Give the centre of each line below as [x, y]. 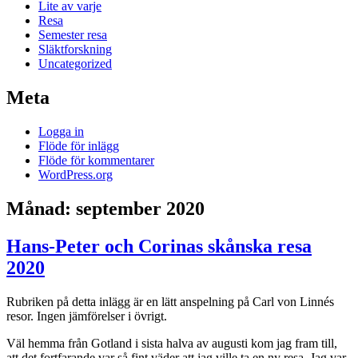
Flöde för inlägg [79, 146]
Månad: [41, 209]
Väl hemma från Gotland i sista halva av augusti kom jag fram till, [172, 343]
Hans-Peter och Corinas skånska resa [159, 246]
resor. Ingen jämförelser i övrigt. [87, 316]
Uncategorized [75, 64]
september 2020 [140, 209]
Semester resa [73, 35]
